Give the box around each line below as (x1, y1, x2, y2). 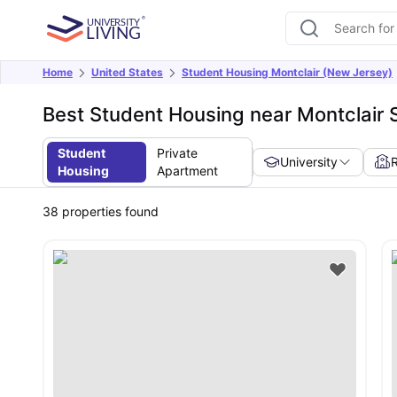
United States (91, 66, 163, 79)
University (280, 154, 339, 169)
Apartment (156, 163, 218, 178)
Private (156, 145, 198, 160)
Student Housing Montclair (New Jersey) (182, 66, 393, 79)
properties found (58, 204, 159, 219)
